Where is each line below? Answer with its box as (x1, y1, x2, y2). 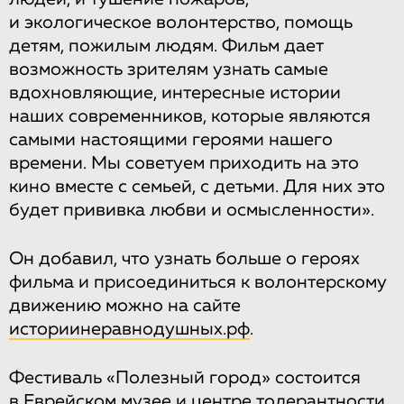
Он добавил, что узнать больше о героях (9, 249, 360, 268)
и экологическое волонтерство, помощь (9, 13, 353, 32)
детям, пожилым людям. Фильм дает (9, 36, 324, 55)
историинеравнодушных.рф (9, 319, 250, 338)
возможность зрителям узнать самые (9, 60, 328, 78)
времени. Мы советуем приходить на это (9, 153, 359, 172)
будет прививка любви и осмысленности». (9, 200, 374, 219)
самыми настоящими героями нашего (9, 130, 333, 149)
